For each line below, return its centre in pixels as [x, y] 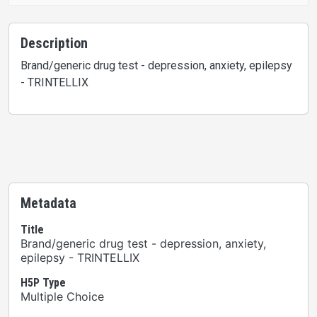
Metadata [48, 203]
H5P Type [43, 283]
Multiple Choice [62, 296]
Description [54, 43]
